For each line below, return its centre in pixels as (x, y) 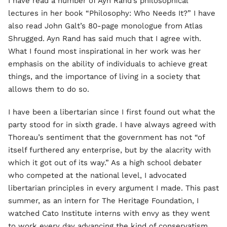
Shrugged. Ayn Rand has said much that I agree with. (105, 38)
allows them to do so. (49, 89)
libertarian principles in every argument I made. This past (113, 188)
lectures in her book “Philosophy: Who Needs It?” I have (112, 13)
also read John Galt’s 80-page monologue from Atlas (105, 26)
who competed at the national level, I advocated (97, 175)
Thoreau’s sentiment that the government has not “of (106, 137)
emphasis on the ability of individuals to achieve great (108, 64)
